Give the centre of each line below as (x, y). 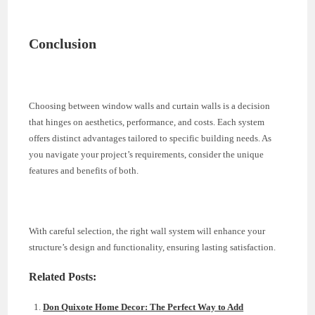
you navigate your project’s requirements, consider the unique (147, 154)
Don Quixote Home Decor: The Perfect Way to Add (143, 307)
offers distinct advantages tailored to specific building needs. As (150, 138)
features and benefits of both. (84, 170)
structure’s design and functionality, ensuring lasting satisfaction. (153, 247)
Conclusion (63, 43)
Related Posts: (63, 277)
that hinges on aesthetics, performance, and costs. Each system (147, 122)
